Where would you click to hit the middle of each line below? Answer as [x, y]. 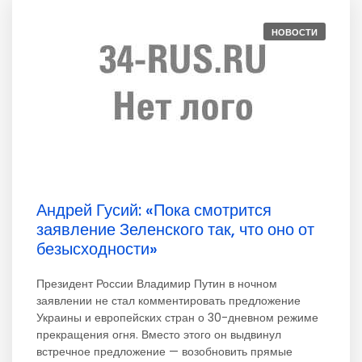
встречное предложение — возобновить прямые [164, 351]
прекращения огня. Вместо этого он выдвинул [159, 335]
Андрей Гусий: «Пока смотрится [154, 210]
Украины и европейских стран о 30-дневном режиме [177, 318]
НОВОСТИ [295, 32]
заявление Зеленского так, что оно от [175, 229]
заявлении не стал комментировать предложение [168, 301]
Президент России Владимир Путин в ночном [157, 284]
